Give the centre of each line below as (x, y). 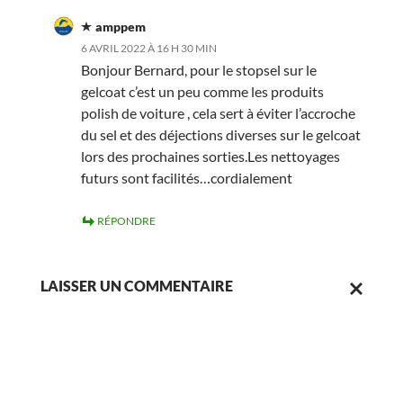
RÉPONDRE (126, 220)
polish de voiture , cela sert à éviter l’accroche (218, 112)
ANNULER (369, 313)
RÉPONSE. (369, 348)
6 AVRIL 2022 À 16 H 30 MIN (148, 48)
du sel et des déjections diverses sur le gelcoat (220, 134)
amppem (120, 26)
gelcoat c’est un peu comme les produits (202, 91)
